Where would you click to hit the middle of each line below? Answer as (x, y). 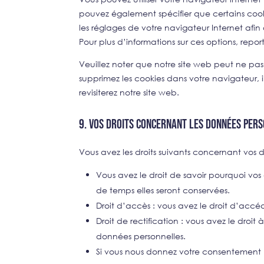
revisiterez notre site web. (129, 92)
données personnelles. (141, 236)
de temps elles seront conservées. (163, 190)
